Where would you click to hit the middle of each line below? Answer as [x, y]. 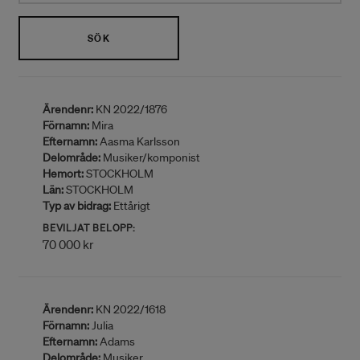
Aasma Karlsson [139, 141]
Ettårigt [131, 206]
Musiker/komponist [150, 157]
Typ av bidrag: [77, 206]
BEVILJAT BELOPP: [89, 228]
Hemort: [63, 174]
